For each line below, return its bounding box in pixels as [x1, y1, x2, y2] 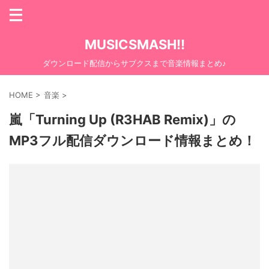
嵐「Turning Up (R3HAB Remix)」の [9, 112, 236, 127]
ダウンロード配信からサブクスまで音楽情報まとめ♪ [43, 58, 226, 68]
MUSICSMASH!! [84, 37, 185, 52]
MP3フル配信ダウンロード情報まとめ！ [9, 133, 256, 148]
